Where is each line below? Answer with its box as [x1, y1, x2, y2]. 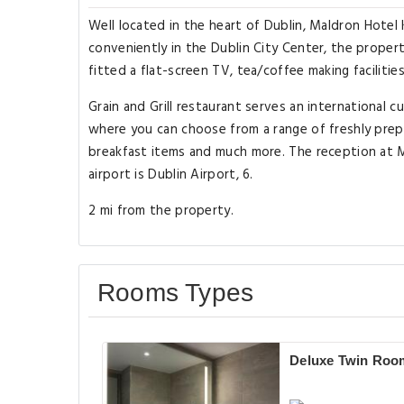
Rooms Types [97, 279, 254, 307]
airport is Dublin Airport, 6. [88, 164, 253, 186]
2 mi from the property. [88, 200, 234, 222]
